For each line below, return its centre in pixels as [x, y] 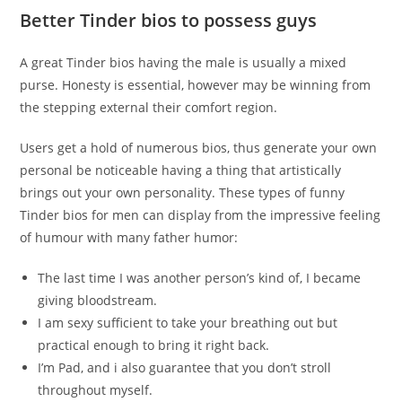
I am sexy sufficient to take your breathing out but [188, 323]
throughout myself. [96, 390]
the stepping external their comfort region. [149, 107]
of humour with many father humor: [129, 237]
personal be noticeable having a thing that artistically [181, 170]
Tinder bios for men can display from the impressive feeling [201, 215]
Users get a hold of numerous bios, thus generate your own [199, 148]
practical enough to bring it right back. [154, 345]
